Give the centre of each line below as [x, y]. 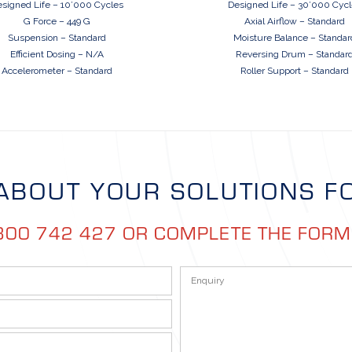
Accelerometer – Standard [57, 71]
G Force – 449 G [57, 22]
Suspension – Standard [57, 38]
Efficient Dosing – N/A [57, 55]
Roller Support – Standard [295, 71]
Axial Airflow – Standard [295, 22]
